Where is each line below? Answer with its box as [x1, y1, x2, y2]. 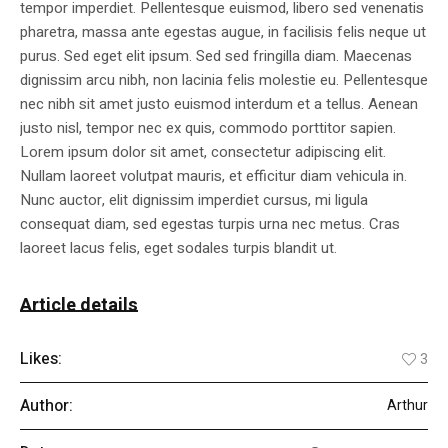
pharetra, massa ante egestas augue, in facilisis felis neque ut [20, 21, 426, 44]
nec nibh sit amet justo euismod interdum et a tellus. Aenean [20, 93, 418, 116]
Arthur [387, 395, 428, 417]
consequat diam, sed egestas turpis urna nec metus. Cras [20, 213, 400, 236]
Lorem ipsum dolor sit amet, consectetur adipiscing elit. [20, 141, 386, 164]
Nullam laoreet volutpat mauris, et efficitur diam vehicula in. [20, 165, 407, 188]
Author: [20, 394, 73, 419]
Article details [20, 292, 138, 320]
